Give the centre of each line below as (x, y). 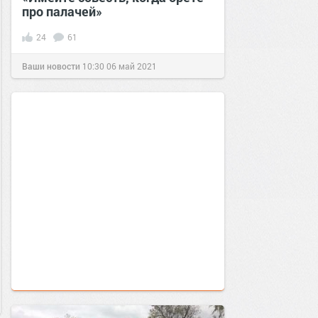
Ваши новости (51, 66)
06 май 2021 (132, 66)
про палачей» (62, 11)
